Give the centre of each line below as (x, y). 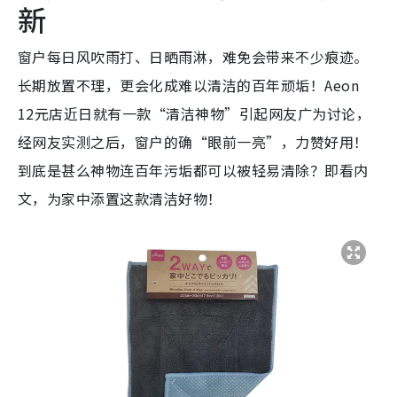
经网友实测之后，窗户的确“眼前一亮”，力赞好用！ (193, 141)
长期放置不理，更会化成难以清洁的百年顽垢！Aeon (189, 85)
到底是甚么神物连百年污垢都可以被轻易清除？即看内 (193, 170)
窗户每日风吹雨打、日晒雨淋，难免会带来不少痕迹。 (193, 56)
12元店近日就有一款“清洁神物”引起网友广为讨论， (194, 113)
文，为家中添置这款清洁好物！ (120, 198)
